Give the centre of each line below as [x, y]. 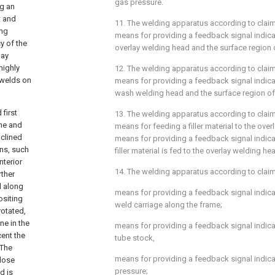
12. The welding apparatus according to [186, 68]
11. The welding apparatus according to [186, 23]
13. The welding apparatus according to [186, 114]
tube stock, [135, 238]
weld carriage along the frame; [168, 205]
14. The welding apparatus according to [186, 172]
